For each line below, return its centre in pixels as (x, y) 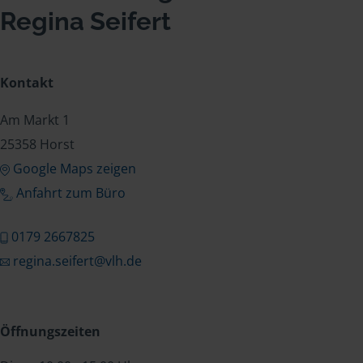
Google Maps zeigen (74, 169)
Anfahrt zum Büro (71, 193)
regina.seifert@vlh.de (77, 261)
